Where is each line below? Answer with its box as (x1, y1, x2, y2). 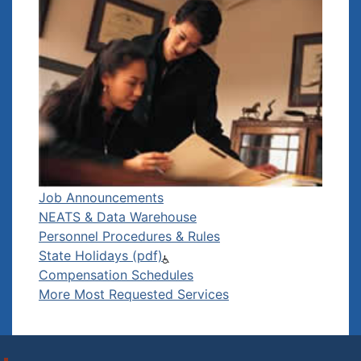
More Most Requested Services (39, 285, 229, 302)
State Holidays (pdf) (39, 247, 163, 263)
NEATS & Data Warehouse (39, 208, 197, 225)
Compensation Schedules (39, 266, 193, 283)
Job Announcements (39, 189, 164, 205)
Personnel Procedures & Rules (39, 227, 220, 244)
